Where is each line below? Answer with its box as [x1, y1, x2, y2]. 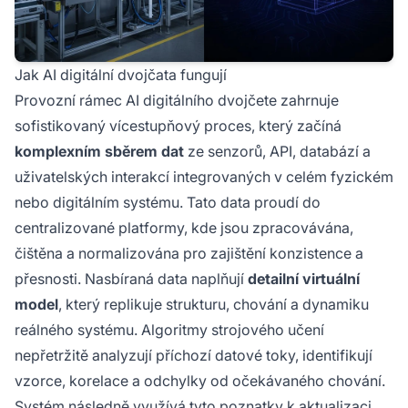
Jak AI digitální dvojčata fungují [15, 66, 227, 85]
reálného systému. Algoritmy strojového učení [15, 321, 324, 340]
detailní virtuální [248, 270, 360, 289]
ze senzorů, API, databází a [184, 142, 371, 161]
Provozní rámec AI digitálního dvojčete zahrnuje [15, 91, 339, 110]
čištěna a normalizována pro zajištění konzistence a [15, 244, 363, 263]
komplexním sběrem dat [15, 142, 184, 161]
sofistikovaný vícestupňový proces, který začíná [15, 117, 342, 136]
